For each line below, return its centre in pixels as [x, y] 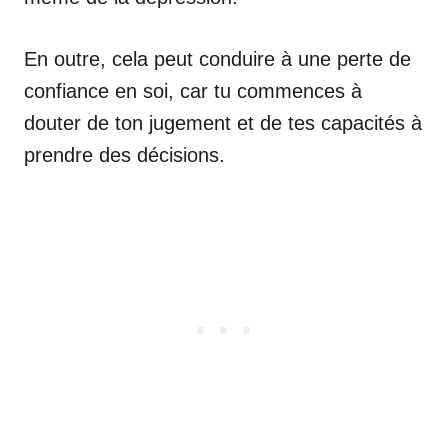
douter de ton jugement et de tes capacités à [223, 122]
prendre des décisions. [124, 154]
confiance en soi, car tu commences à [193, 90]
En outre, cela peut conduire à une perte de [217, 58]
